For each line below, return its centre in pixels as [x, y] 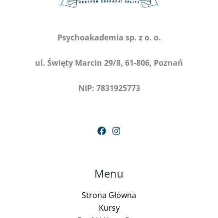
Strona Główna [109, 195]
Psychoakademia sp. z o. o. [109, 37]
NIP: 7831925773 [109, 88]
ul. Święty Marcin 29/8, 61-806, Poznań [109, 63]
